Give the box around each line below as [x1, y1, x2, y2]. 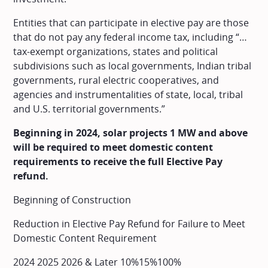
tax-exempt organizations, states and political [13, 44, 218, 58]
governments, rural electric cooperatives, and [13, 73, 220, 87]
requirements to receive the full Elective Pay [13, 154, 223, 168]
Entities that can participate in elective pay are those [13, 16, 249, 29]
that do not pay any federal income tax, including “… [13, 30, 248, 44]
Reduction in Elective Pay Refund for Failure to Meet [13, 217, 246, 230]
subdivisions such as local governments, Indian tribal [13, 59, 252, 72]
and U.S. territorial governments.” [13, 102, 166, 115]
